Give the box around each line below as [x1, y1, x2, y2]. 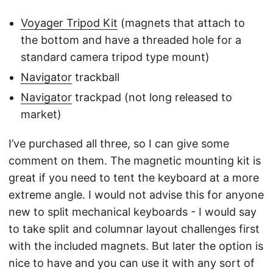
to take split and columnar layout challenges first [9, 222, 260, 236]
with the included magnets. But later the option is [9, 239, 263, 253]
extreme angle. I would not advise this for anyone [9, 188, 264, 202]
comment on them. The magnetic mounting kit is [9, 154, 261, 168]
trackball [72, 71, 119, 84]
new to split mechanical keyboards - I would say [9, 205, 257, 219]
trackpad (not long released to [72, 91, 232, 104]
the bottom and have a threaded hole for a [21, 34, 241, 47]
